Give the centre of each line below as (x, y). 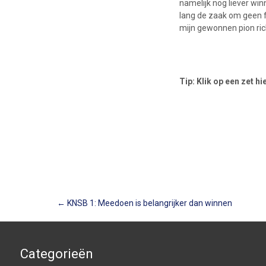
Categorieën (56, 254)
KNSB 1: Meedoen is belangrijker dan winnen (148, 203)
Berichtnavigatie (135, 215)
